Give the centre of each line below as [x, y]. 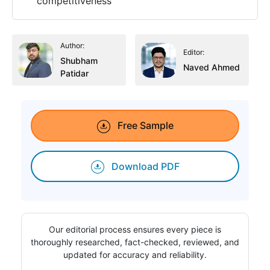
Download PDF [144, 166]
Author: [72, 46]
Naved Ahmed [212, 67]
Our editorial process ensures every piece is [135, 230]
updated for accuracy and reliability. [135, 255]
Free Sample [144, 125]
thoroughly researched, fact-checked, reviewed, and [135, 242]
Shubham [79, 61]
